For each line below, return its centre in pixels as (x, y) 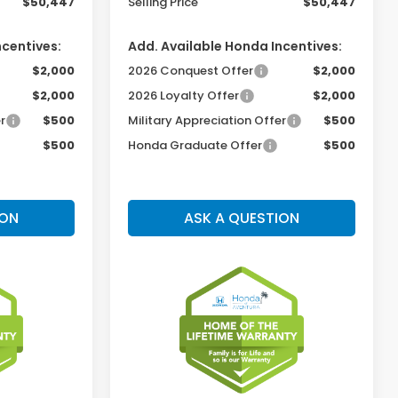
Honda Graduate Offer (195, 145)
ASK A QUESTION (242, 218)
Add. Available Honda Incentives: (235, 46)
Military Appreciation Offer (207, 120)
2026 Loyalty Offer (184, 95)
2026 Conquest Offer (191, 70)
